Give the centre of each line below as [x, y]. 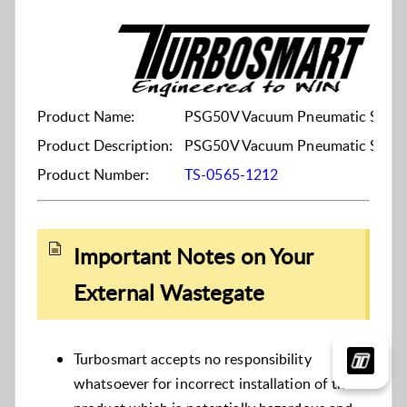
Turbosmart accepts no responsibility [193, 358]
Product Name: [86, 117]
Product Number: [94, 175]
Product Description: [105, 146]
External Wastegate [169, 292]
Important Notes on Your [194, 255]
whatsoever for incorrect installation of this [215, 383]
